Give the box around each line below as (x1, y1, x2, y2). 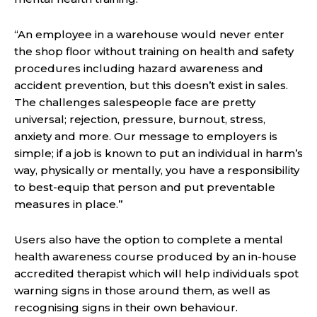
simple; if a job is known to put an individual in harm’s (14, 146, 303, 161)
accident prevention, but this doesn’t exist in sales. (14, 79, 288, 93)
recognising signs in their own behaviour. (14, 301, 238, 315)
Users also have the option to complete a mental (14, 233, 283, 247)
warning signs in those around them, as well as (14, 284, 270, 298)
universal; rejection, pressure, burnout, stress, (14, 113, 265, 127)
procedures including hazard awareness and (14, 62, 263, 76)
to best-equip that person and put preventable (14, 180, 275, 195)
